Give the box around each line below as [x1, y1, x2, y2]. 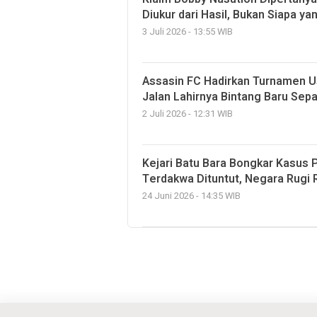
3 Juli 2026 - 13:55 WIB [142, 25, 233, 38]
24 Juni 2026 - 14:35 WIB [142, 190, 241, 202]
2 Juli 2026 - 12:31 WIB [142, 108, 233, 120]
